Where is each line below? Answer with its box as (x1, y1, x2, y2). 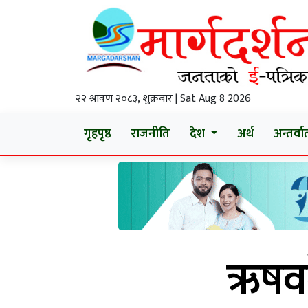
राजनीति (131, 124, 170, 145)
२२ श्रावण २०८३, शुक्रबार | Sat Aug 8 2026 (76, 89, 251, 109)
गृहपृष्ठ (84, 124, 111, 145)
